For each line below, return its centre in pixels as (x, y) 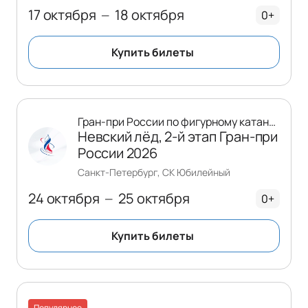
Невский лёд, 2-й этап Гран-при (178, 136)
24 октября (64, 198)
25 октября (154, 198)
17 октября (62, 14)
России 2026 (118, 153)
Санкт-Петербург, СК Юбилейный (154, 172)
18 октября (150, 14)
